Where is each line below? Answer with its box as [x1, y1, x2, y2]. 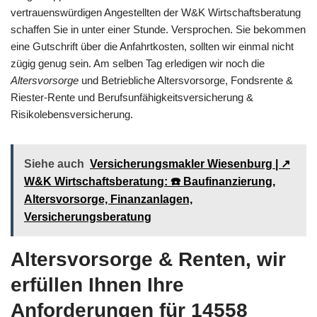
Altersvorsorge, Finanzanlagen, [24, 192, 192, 205]
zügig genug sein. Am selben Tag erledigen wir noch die [11, 57, 265, 69]
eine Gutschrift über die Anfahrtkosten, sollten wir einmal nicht [11, 40, 294, 52]
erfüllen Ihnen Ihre [11, 273, 184, 296]
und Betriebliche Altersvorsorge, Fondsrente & [79, 74, 293, 86]
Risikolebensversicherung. [11, 108, 133, 120]
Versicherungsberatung [24, 210, 151, 223]
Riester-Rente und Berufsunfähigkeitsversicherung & [11, 91, 253, 103]
